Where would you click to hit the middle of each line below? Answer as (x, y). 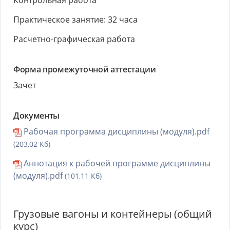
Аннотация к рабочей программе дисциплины (116, 163)
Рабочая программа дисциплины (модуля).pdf (116, 131)
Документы (36, 116)
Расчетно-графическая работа (74, 39)
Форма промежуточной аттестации (85, 69)
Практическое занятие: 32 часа (75, 20)
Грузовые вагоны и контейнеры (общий (113, 214)
